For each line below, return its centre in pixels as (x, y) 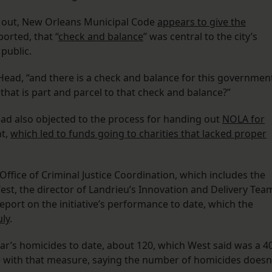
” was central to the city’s (200, 37)
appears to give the (202, 22)
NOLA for (243, 119)
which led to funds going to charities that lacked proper (138, 134)
